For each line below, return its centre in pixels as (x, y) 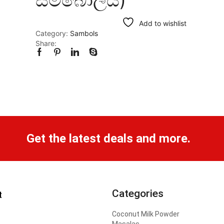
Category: (53, 33)
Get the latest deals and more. (108, 138)
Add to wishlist (162, 23)
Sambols (84, 33)
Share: (46, 43)
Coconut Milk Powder (146, 214)
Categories (138, 193)
